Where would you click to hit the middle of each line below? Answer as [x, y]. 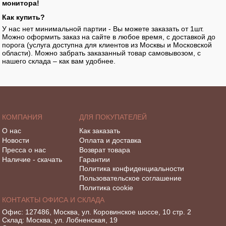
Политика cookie [106, 187]
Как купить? [24, 17]
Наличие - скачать [32, 159]
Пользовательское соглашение [131, 178]
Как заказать [100, 131]
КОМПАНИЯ [22, 117]
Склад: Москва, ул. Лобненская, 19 [60, 220]
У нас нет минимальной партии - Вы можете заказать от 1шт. [103, 29]
